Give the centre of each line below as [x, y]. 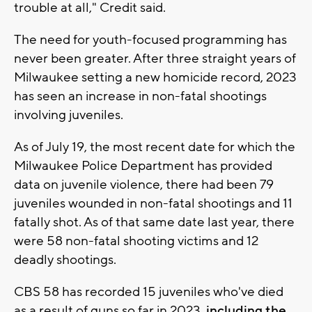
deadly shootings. [65, 259]
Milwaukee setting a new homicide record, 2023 [155, 77]
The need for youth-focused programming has [150, 39]
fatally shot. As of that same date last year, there [154, 222]
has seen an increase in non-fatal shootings [140, 96]
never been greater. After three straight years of [155, 58]
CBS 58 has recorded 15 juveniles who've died [149, 291]
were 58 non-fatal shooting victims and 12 [136, 241]
